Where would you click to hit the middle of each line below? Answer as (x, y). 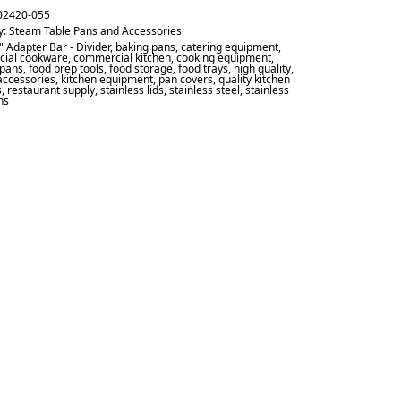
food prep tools (67, 68)
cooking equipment (224, 58)
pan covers (186, 79)
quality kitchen (255, 79)
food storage (141, 68)
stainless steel (205, 90)
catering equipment (230, 47)
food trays (204, 68)
